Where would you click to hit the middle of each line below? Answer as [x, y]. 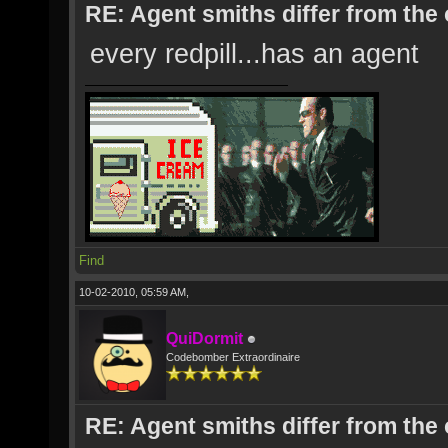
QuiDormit [204, 338]
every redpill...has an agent [254, 53]
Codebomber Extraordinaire [233, 357]
